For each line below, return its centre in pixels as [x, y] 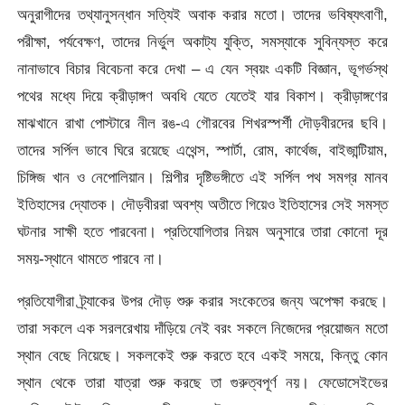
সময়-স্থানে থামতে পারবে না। [91, 258]
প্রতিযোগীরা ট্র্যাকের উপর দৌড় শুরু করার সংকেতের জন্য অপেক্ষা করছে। [202, 301]
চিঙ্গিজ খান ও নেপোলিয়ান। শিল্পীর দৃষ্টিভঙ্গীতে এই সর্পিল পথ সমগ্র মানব [202, 177]
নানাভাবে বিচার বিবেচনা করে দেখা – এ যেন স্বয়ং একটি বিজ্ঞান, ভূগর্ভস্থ [202, 68]
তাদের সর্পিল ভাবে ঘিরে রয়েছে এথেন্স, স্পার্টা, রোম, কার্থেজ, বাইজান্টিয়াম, [202, 150]
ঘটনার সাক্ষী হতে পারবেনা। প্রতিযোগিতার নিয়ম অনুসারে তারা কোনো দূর [202, 231]
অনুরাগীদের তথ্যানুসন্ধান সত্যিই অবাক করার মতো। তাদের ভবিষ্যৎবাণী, [202, 14]
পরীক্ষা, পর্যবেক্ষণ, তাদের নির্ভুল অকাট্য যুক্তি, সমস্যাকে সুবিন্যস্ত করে [202, 41]
